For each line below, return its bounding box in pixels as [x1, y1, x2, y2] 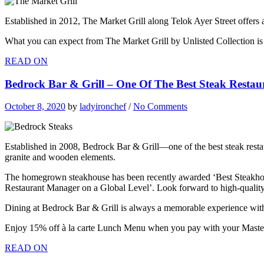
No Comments [133, 101, 187, 112]
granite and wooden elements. [5, 152, 115, 163]
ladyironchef [80, 101, 126, 112]
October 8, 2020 [5, 101, 65, 112]
